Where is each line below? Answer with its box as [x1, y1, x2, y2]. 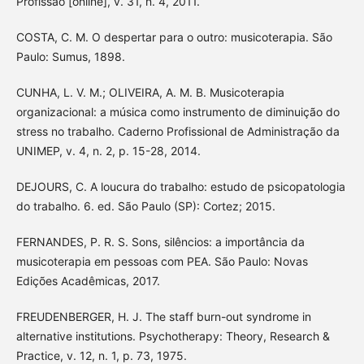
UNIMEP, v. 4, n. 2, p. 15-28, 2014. [15, 143, 201, 158]
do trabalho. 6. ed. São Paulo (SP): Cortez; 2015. [15, 198, 275, 213]
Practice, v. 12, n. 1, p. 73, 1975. [15, 348, 187, 362]
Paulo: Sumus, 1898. [15, 49, 125, 63]
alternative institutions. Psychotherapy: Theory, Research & [15, 328, 330, 343]
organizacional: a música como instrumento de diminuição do [15, 104, 340, 119]
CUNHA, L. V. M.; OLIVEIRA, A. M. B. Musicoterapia [15, 84, 284, 99]
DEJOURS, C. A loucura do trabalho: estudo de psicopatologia [15, 179, 345, 193]
